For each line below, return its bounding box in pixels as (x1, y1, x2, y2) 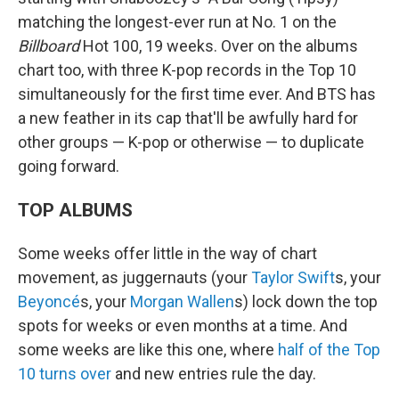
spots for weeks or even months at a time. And (18, 316, 347, 335)
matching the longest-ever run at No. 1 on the (18, 12, 337, 31)
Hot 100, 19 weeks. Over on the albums (79, 37, 358, 55)
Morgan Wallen (130, 292, 234, 311)
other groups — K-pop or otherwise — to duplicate (18, 133, 364, 151)
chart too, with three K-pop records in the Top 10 (18, 61, 356, 79)
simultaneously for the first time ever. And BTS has (18, 85, 376, 103)
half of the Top (278, 340, 380, 359)
